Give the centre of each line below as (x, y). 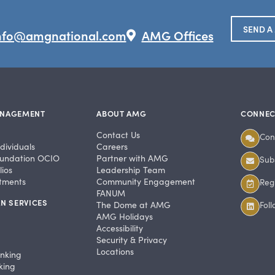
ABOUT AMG (122, 114)
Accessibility (120, 228)
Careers (112, 147)
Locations (115, 252)
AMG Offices (177, 35)
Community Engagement (146, 182)
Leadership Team (131, 170)
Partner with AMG (133, 158)
